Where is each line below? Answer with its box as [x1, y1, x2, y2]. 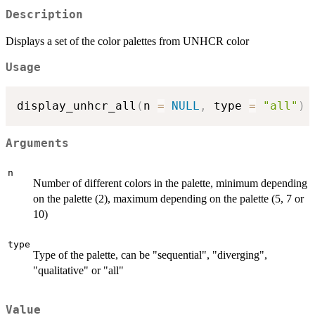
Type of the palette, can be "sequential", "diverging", [33, 249, 267, 262]
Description [6, 8, 83, 22]
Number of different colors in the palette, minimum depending [33, 177, 307, 190]
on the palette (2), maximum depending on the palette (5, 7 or [33, 193, 304, 205]
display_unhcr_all [17, 98, 136, 112]
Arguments [6, 137, 69, 150]
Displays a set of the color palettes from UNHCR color [6, 35, 249, 48]
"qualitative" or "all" [33, 264, 124, 277]
